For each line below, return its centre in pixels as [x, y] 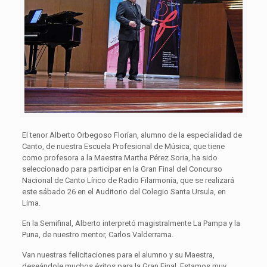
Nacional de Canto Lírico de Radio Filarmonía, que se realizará [128, 180]
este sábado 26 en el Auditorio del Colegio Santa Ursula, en [124, 191]
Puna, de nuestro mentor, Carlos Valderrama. [97, 234]
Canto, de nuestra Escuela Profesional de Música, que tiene [123, 146]
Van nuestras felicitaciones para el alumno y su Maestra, [118, 254]
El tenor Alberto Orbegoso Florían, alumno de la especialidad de [132, 135]
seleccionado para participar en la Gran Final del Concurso [122, 169]
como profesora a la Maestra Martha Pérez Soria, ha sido [119, 157]
